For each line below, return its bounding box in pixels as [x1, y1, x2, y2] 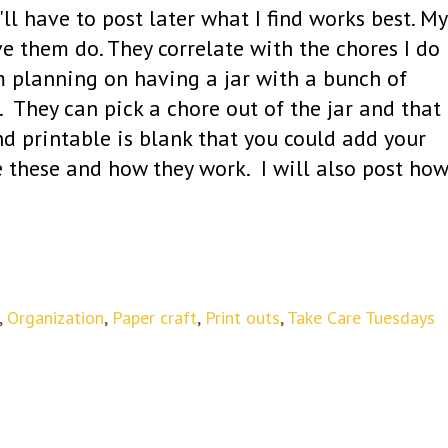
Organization [7, 305, 104, 329]
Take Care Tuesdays [287, 305, 435, 329]
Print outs [205, 305, 280, 329]
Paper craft [112, 305, 197, 329]
